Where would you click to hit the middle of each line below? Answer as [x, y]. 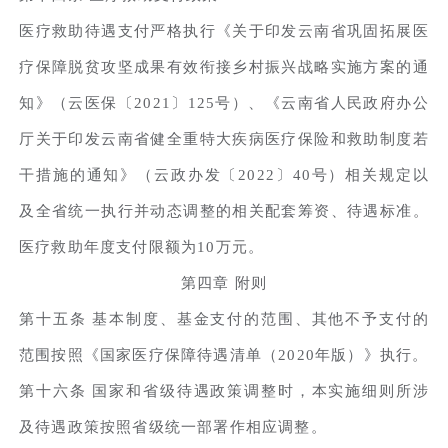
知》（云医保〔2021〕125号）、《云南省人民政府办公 [224, 102]
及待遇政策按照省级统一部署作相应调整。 [173, 426]
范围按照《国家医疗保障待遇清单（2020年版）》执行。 [224, 354]
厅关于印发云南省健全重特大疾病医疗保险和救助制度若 [224, 138]
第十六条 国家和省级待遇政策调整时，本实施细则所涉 [224, 390]
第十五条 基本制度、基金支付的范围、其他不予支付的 [224, 318]
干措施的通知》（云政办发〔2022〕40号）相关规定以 [224, 174]
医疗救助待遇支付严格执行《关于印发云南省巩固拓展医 [224, 30]
